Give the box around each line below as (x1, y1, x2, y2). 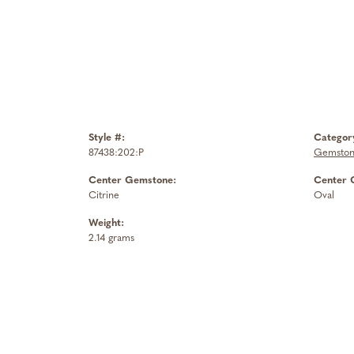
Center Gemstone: (88, 175, 176, 186)
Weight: (88, 218, 124, 229)
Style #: (88, 133, 125, 144)
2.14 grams (88, 233, 134, 244)
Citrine (88, 190, 119, 201)
